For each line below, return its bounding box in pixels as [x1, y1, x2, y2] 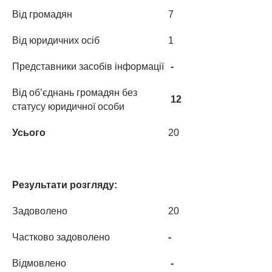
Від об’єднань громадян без [12, 87, 137, 98]
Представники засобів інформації [12, 61, 164, 72]
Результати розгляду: [12, 180, 117, 190]
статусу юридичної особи [12, 101, 124, 112]
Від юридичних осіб [12, 35, 100, 46]
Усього [12, 127, 46, 138]
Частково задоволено [12, 232, 110, 242]
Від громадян [12, 9, 72, 19]
